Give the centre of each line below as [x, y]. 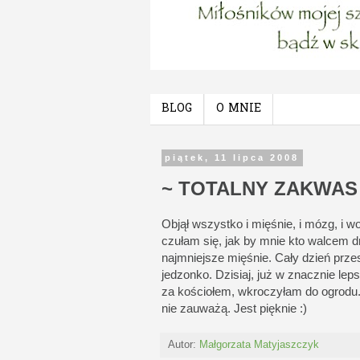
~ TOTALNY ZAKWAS [260, 188]
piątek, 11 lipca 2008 [232, 158]
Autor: [184, 344]
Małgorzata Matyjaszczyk [259, 344]
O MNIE [239, 109]
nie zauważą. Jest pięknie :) [234, 308]
